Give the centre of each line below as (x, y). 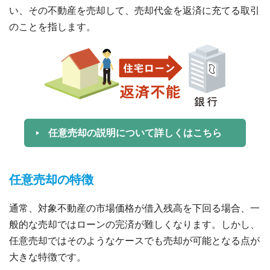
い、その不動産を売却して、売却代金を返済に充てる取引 (134, 11)
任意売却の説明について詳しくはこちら (135, 133)
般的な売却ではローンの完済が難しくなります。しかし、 (134, 225)
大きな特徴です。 (48, 257)
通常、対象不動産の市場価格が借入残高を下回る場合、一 (134, 209)
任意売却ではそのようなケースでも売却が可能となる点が (134, 241)
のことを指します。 (52, 27)
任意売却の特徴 (51, 180)
